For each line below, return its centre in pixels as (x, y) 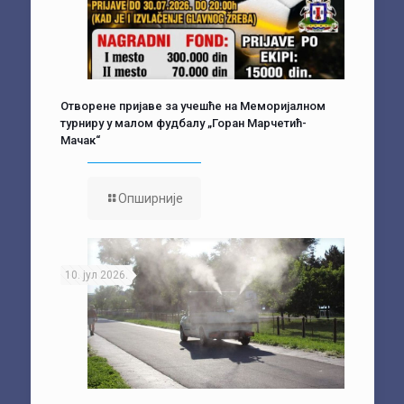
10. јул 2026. (96, 275)
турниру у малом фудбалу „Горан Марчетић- (183, 123)
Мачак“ (80, 140)
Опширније (150, 198)
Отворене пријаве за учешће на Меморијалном (193, 106)
